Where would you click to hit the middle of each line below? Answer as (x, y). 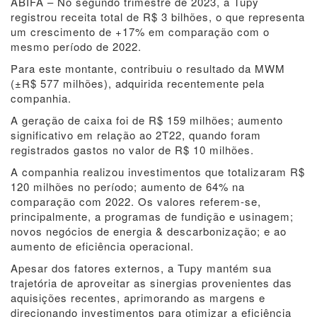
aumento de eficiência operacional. (102, 246)
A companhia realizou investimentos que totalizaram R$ (158, 172)
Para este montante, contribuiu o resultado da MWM (148, 68)
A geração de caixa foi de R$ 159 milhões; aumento (147, 120)
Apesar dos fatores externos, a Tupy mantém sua (141, 268)
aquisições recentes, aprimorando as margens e (138, 298)
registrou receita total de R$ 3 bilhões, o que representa (158, 17)
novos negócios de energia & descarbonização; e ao (149, 231)
